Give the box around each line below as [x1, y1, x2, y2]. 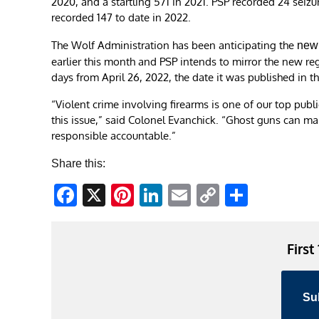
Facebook [77, 182, 178, 208]
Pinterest [134, 182, 224, 208]
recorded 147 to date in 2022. [51, 10, 191, 24]
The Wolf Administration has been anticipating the [51, 38, 297, 52]
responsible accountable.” [51, 128, 176, 142]
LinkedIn [162, 182, 249, 208]
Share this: [51, 157, 105, 169]
